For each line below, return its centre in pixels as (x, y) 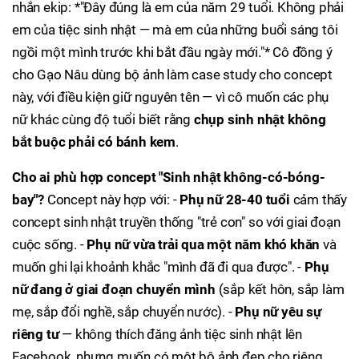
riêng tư (36, 334)
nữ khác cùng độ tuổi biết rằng (103, 119)
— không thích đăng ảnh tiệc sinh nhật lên (181, 334)
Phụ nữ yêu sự (278, 312)
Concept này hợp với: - (112, 200)
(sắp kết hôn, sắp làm (280, 289)
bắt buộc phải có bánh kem (94, 142)
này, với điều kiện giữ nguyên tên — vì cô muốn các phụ (171, 97)
